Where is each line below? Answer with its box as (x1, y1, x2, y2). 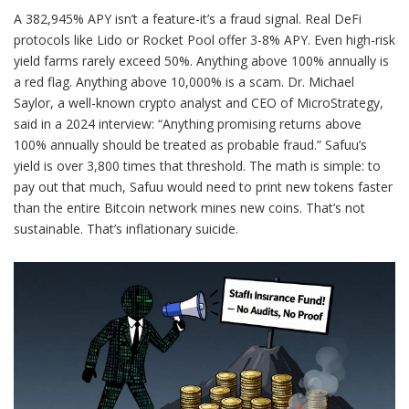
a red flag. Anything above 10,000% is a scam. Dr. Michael (14, 73, 354, 91)
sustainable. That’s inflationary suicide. (14, 220, 238, 238)
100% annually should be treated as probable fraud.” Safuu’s (14, 136, 367, 154)
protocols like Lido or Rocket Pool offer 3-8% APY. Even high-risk (14, 31, 395, 49)
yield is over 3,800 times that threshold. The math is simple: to (14, 157, 381, 175)
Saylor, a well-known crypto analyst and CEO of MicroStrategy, (14, 94, 383, 112)
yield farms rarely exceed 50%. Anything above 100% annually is (14, 52, 389, 70)
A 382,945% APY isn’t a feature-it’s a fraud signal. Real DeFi (14, 10, 362, 28)
